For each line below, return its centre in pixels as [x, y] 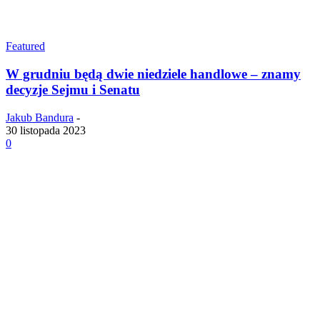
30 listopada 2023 [46, 130]
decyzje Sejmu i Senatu [73, 89]
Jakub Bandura [40, 117]
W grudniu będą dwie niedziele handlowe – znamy [153, 74]
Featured [25, 46]
